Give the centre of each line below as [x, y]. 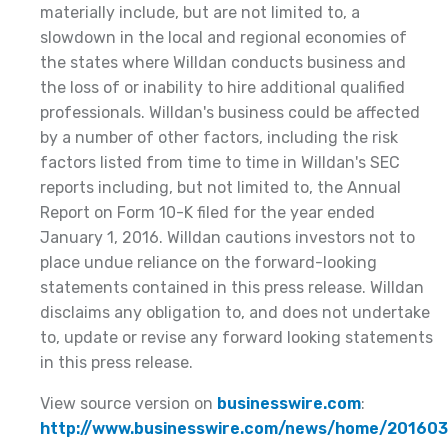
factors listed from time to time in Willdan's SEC [220, 162]
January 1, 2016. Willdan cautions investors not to [227, 237]
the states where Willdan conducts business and [223, 62]
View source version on [128, 403]
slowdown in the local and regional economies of [223, 37]
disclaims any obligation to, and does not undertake [235, 312]
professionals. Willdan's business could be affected [230, 112]
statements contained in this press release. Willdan [232, 287]
